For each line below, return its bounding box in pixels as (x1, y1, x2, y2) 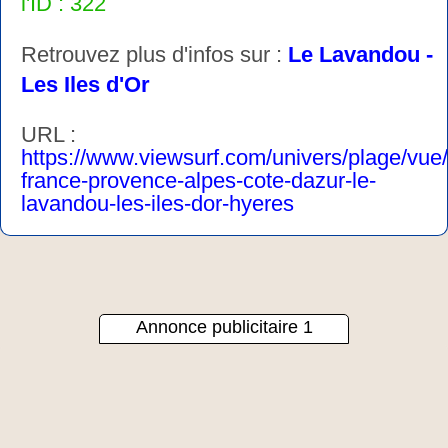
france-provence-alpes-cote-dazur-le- (21, 167, 376, 193)
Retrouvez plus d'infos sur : (21, 41, 288, 67)
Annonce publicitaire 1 (135, 316, 313, 337)
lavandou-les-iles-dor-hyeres (21, 190, 294, 216)
